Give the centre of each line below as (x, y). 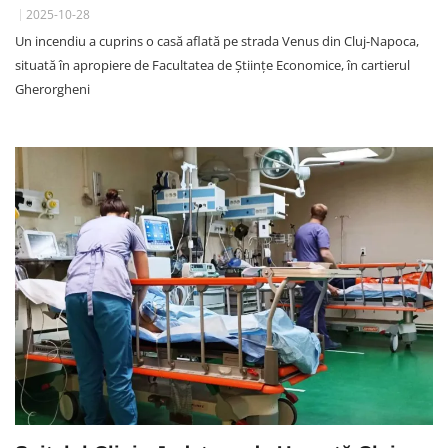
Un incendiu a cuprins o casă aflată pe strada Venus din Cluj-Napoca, (217, 40)
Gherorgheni (52, 88)
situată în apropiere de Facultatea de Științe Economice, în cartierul (212, 64)
